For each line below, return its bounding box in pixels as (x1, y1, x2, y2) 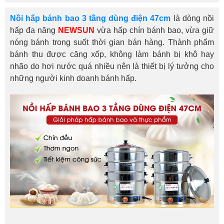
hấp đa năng (10, 25, 58, 34)
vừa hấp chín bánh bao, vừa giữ (97, 25, 214, 34)
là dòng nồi (170, 13, 214, 22)
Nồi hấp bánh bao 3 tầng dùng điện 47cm (10, 13, 171, 22)
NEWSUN (58, 25, 94, 34)
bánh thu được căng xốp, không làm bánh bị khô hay (10, 49, 214, 58)
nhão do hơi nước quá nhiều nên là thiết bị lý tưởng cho (10, 61, 214, 70)
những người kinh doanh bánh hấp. (10, 73, 136, 82)
